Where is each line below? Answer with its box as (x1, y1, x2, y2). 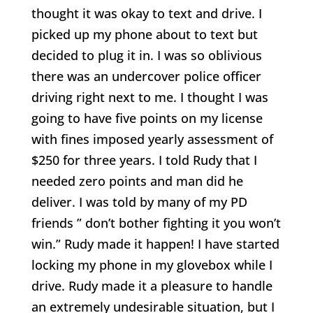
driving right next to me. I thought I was (31, 88, 268, 105)
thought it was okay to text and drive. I (31, 4, 262, 22)
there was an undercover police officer (31, 67, 261, 85)
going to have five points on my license (31, 109, 263, 126)
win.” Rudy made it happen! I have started (31, 235, 279, 252)
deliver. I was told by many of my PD (31, 193, 247, 210)
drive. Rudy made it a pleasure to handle (31, 277, 272, 294)
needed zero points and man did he (31, 172, 243, 189)
